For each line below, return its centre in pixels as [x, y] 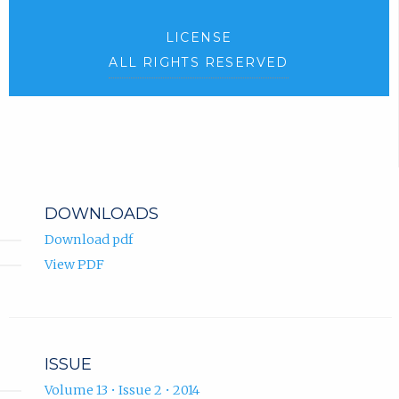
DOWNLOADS [101, 213]
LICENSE [199, 38]
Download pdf [88, 239]
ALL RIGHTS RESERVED [199, 62]
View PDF [74, 264]
